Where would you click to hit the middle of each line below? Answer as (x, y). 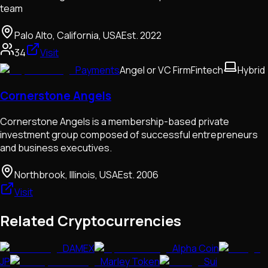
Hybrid (251, 70)
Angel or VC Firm (155, 70)
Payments (98, 70)
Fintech (207, 70)
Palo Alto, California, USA (68, 36)
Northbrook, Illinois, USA (66, 174)
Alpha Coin (196, 249)
